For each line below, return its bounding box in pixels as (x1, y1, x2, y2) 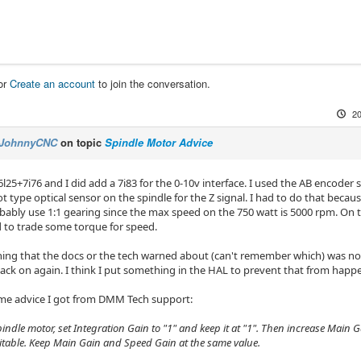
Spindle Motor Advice (105, 134, 213, 150)
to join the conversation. (95, 75, 210, 91)
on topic (57, 134, 105, 150)
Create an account (10, 75, 95, 91)
